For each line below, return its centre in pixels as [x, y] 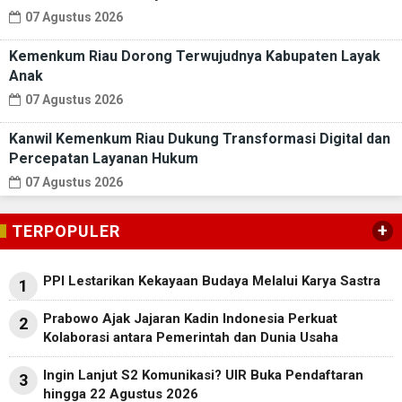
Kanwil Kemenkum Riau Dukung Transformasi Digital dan [200, 139]
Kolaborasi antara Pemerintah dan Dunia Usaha [191, 338]
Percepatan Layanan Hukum [104, 159]
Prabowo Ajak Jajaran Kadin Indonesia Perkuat [190, 319]
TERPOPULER [66, 232]
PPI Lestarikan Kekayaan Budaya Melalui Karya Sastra [212, 281]
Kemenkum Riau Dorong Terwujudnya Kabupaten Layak [195, 57]
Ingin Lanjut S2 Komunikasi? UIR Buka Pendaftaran [203, 376]
